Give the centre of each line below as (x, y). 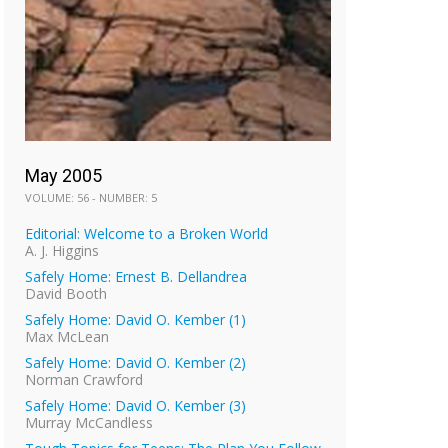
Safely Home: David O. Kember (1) (135, 319)
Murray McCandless (89, 422)
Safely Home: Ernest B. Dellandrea (136, 276)
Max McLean (67, 336)
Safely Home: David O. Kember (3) (135, 405)
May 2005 (63, 175)
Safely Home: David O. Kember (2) (135, 362)
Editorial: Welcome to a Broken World (146, 233)
